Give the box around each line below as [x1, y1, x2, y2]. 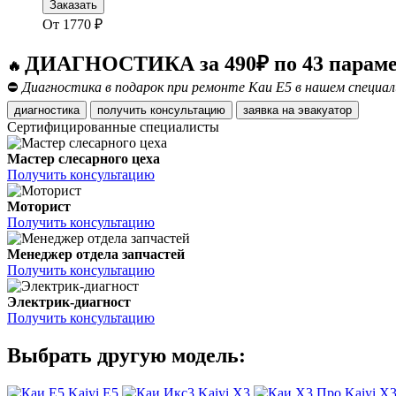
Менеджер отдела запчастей [7, 247, 185, 263]
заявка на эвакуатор [298, 103, 352, 118]
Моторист [7, 199, 71, 215]
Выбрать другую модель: [7, 344, 246, 368]
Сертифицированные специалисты [7, 119, 219, 135]
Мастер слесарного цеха [7, 151, 160, 167]
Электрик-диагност [7, 294, 131, 310]
